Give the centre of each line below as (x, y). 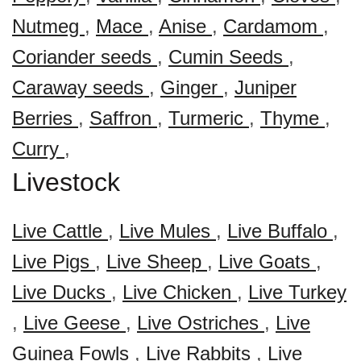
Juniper (266, 87)
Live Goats (267, 261)
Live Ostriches (201, 323)
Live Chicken (180, 292)
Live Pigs (54, 261)
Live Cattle (60, 231)
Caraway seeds (81, 87)
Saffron (123, 118)
